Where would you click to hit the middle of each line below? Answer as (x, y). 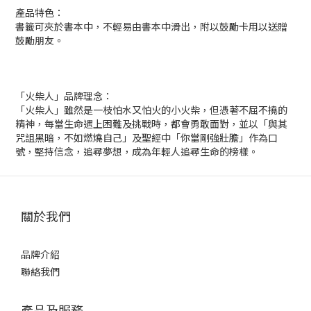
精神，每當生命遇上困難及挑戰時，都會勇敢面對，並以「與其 (151, 124)
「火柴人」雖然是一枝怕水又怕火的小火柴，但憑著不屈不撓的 (151, 110)
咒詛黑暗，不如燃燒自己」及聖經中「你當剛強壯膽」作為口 (146, 137)
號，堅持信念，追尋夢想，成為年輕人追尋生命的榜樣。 (137, 151)
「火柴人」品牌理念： (64, 96)
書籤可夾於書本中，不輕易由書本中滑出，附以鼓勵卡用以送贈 (151, 26)
